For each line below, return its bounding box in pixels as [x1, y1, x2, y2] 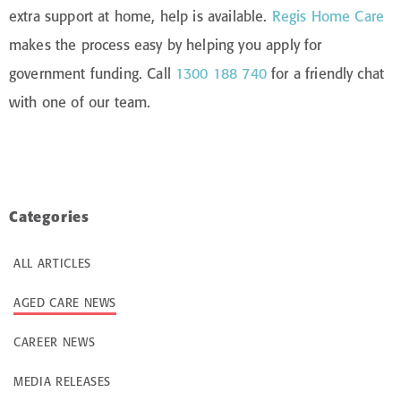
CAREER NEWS [13, 335, 96, 349]
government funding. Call [9, 64, 176, 82]
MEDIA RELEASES [13, 374, 112, 388]
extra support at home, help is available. [9, 7, 272, 25]
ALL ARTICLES [13, 256, 91, 270]
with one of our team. [9, 93, 151, 111]
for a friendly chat [266, 64, 385, 82]
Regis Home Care [271, 7, 385, 25]
